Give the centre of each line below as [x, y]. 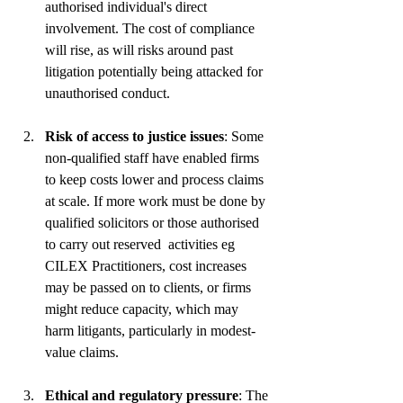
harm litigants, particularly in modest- [150, 330]
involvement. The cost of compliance [152, 28]
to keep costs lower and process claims [156, 179]
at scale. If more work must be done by [157, 201]
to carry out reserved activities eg [142, 244]
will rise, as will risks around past [141, 49]
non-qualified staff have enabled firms [154, 157]
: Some [246, 136]
